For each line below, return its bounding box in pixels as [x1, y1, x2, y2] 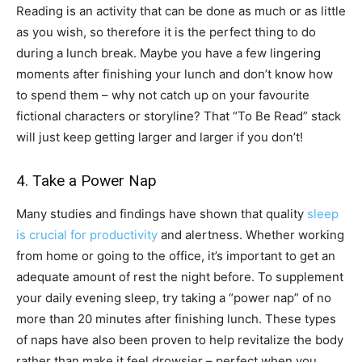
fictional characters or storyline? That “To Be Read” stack [16, 108, 341, 124]
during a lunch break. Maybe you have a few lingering [16, 45, 321, 61]
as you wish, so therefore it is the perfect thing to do [16, 24, 316, 40]
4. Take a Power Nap [16, 171, 157, 191]
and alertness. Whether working [158, 227, 344, 243]
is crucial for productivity [16, 227, 158, 243]
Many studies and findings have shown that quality [16, 206, 307, 222]
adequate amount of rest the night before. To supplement [16, 269, 343, 285]
